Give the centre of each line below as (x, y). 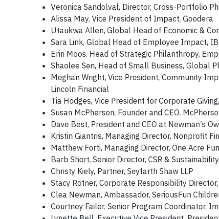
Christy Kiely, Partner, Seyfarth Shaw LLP (122, 171)
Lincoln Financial (80, 89)
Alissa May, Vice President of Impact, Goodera (132, 19)
